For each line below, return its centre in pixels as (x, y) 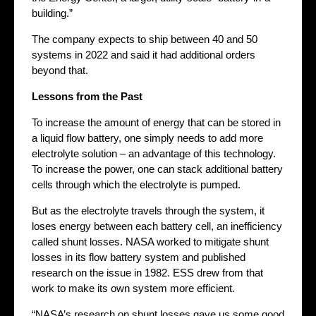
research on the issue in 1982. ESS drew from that (147, 272)
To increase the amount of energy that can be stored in (156, 122)
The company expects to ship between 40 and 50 (145, 39)
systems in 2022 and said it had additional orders (144, 54)
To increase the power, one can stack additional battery (157, 169)
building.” (52, 13)
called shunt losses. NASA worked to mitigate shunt (150, 241)
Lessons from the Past (87, 96)
